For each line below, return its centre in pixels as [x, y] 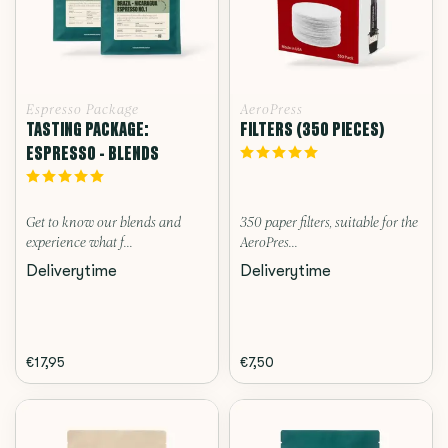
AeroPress [271, 111]
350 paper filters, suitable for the [329, 224]
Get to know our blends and [103, 224]
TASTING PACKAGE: [87, 129]
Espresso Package [82, 111]
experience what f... [79, 244]
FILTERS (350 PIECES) [312, 129]
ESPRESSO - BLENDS [92, 153]
